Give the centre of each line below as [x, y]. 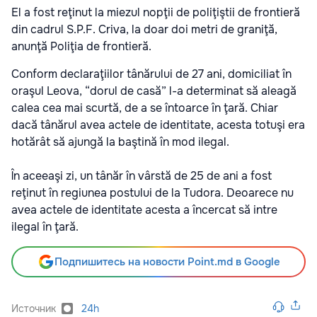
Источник [34, 308]
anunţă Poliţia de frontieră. [81, 46]
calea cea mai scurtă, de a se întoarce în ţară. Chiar [145, 108]
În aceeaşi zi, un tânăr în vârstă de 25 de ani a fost [142, 175]
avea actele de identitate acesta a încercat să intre [144, 209]
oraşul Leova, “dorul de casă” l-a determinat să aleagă [154, 91]
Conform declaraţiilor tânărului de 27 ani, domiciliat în [151, 74]
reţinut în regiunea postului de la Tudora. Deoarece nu [152, 192]
